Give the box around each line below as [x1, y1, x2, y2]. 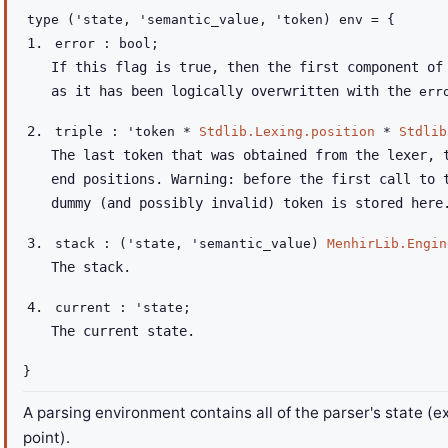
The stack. [51, 259, 131, 275]
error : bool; [55, 36, 159, 51]
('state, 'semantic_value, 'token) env [67, 12, 363, 27]
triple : [55, 124, 127, 139]
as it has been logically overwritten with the [51, 83, 419, 99]
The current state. [51, 323, 195, 339]
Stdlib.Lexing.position [199, 124, 375, 139]
